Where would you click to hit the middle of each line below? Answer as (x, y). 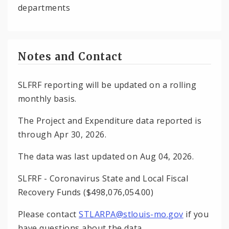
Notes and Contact (70, 56)
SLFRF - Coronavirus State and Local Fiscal (103, 178)
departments (44, 7)
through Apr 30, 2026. (62, 134)
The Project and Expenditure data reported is (110, 120)
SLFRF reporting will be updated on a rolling (107, 85)
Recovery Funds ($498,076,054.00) (86, 192)
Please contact (49, 214)
